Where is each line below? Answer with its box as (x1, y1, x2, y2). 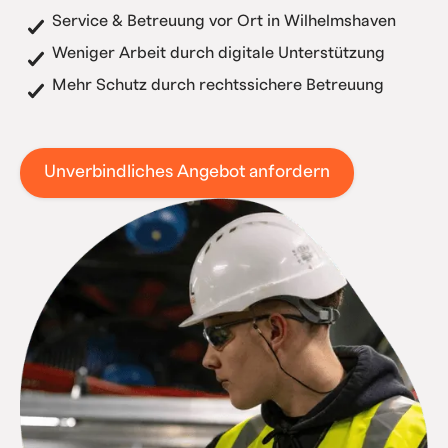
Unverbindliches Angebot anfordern (43, 163, 330, 181)
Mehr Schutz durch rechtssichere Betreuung (51, 76, 384, 93)
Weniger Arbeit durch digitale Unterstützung (51, 44, 385, 61)
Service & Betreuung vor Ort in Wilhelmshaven (51, 12, 396, 29)
